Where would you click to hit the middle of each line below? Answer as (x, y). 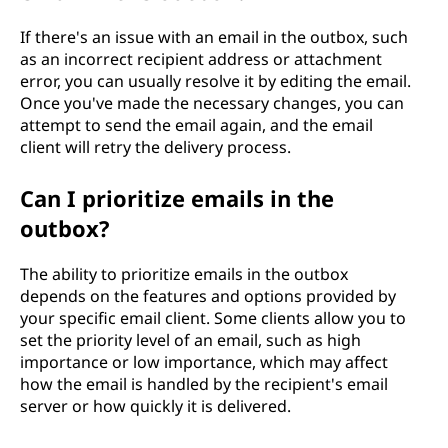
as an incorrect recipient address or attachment (201, 58)
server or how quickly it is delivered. (155, 405)
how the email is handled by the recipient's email (204, 383)
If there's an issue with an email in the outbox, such (214, 36)
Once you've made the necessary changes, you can (212, 102)
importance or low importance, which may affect (204, 361)
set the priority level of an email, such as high (190, 339)
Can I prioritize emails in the (177, 197)
